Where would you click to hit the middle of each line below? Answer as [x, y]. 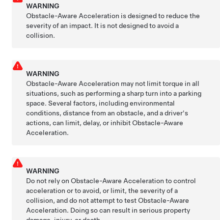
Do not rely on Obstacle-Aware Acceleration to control [111, 180]
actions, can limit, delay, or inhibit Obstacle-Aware [105, 123]
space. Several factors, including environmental [101, 103]
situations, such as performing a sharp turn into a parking [114, 93]
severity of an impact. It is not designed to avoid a [103, 25]
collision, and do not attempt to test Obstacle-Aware [108, 200]
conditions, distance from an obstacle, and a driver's [107, 113]
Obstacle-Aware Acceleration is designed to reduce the [113, 15]
